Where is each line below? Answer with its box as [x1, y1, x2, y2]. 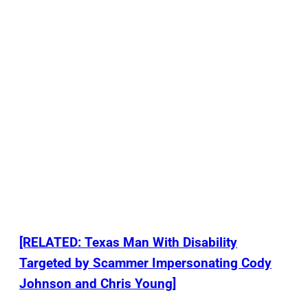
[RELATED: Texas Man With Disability [19, 234, 237, 251]
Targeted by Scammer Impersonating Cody [19, 255, 272, 272]
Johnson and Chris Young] [19, 276, 176, 292]
